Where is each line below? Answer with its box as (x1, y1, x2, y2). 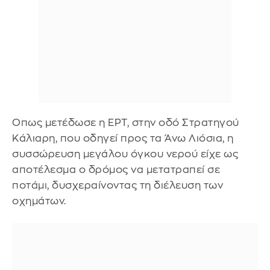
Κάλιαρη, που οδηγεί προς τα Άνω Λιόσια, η (12, 133, 234, 143)
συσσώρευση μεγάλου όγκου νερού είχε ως (12, 148, 238, 159)
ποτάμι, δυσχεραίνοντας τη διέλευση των (12, 180, 223, 190)
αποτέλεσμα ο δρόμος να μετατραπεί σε (12, 164, 220, 175)
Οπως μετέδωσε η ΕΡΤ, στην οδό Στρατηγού (12, 117, 239, 128)
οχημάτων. (12, 195, 66, 206)
